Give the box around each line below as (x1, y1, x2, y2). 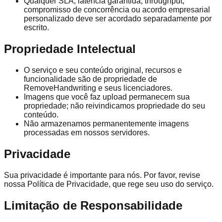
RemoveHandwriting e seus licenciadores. (24, 84, 172, 93)
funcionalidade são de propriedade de (24, 75, 157, 84)
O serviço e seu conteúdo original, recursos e (24, 66, 182, 75)
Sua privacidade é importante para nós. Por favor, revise (4, 171, 200, 179)
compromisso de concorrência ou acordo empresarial (24, 5, 210, 14)
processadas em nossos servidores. (24, 128, 150, 137)
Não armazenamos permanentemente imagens (24, 119, 189, 128)
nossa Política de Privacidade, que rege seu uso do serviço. (4, 180, 214, 188)
